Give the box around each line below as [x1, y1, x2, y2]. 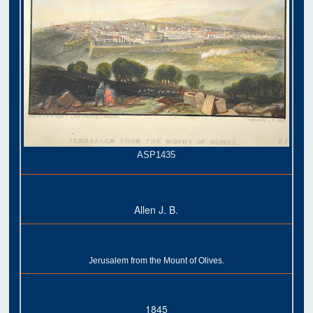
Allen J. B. [134, 202, 179, 217]
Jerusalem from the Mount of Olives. [88, 255, 224, 265]
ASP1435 [137, 149, 176, 160]
